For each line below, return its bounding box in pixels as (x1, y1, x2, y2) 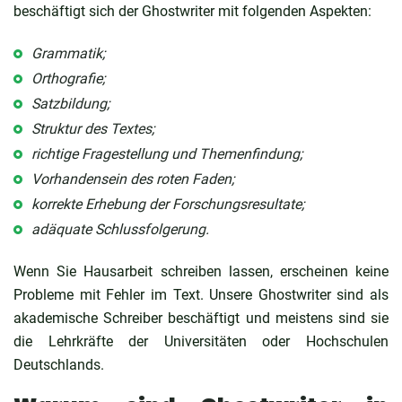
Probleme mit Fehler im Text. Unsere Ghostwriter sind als (13, 285, 389, 303)
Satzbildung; (31, 94, 109, 112)
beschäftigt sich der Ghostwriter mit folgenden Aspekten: (13, 2, 371, 20)
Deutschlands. (13, 355, 104, 373)
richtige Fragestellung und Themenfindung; (31, 144, 302, 162)
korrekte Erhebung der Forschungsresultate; (31, 195, 304, 213)
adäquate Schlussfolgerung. (31, 220, 209, 238)
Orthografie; (31, 69, 105, 87)
